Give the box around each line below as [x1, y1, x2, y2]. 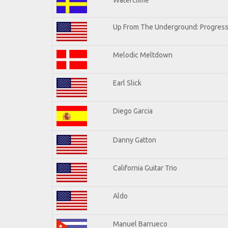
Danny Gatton [113, 135, 156, 144]
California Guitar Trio [113, 163, 177, 172]
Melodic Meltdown [113, 50, 173, 59]
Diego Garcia [113, 106, 153, 115]
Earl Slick [113, 78, 141, 87]
